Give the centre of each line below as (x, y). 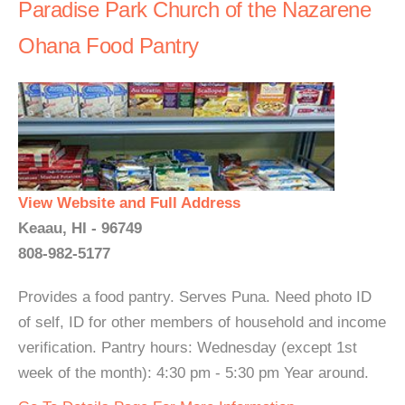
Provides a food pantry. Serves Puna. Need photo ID (195, 297)
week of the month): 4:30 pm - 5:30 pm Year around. (193, 373)
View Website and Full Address (129, 203)
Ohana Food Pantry (108, 46)
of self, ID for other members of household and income (202, 322)
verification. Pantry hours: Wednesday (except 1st (188, 348)
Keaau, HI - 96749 (80, 228)
